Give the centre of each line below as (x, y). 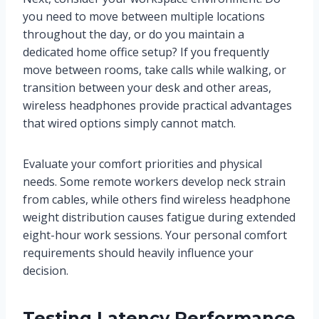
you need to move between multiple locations (144, 16)
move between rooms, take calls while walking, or (155, 69)
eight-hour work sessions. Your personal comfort (155, 235)
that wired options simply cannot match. (129, 123)
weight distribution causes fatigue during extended (159, 217)
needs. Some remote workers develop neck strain (154, 181)
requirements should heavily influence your (138, 252)
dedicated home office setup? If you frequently (146, 52)
